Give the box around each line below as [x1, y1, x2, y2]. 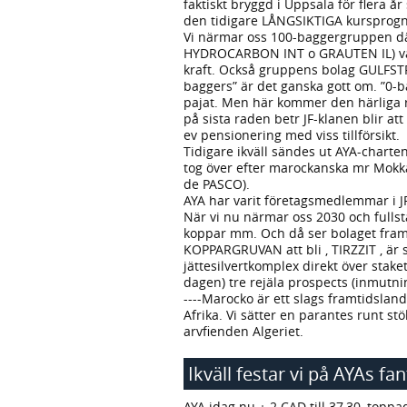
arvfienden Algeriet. [184, 323, 303, 341]
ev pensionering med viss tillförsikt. [184, 126, 400, 144]
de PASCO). [184, 175, 250, 194]
